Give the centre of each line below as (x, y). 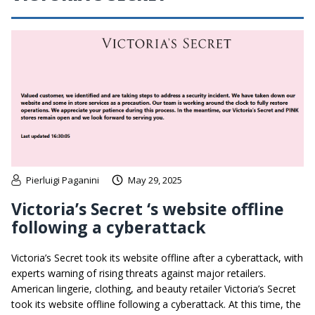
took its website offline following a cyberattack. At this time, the (156, 304)
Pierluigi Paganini (63, 180)
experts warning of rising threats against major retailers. (139, 274)
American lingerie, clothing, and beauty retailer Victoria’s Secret (154, 289)
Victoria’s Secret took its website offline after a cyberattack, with (157, 258)
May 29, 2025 (155, 180)
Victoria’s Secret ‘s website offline (148, 209)
